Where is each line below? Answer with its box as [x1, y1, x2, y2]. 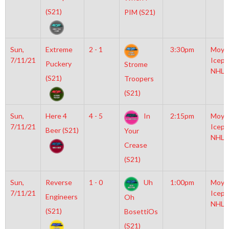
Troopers [124, 74, 154, 83]
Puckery [45, 59, 72, 68]
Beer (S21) [45, 126, 79, 134]
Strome [124, 60, 148, 69]
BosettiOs [124, 207, 158, 216]
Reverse [45, 178, 72, 187]
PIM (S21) [124, 8, 155, 17]
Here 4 [45, 111, 67, 120]
